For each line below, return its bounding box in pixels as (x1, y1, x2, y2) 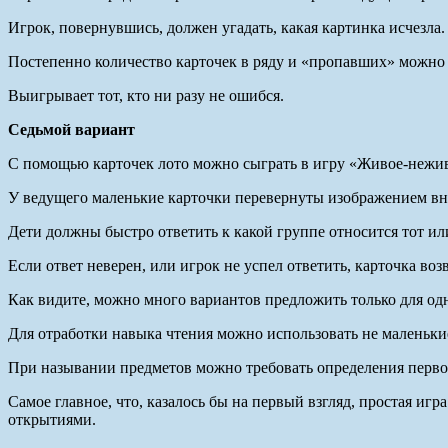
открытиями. (8, 410, 96, 428)
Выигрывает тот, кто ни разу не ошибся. (8, 86, 284, 104)
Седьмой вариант (8, 120, 135, 138)
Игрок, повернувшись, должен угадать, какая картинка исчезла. (8, 18, 445, 36)
